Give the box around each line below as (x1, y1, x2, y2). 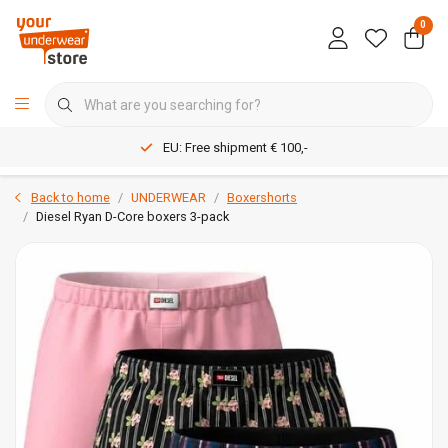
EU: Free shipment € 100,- (163, 140, 308, 156)
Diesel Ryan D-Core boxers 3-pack (36, 209, 229, 224)
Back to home (31, 190, 110, 205)
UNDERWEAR (131, 190, 206, 205)
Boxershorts (227, 190, 297, 205)
